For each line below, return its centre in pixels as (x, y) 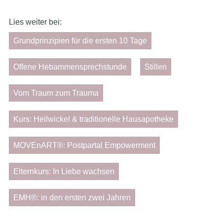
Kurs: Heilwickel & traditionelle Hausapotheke (93, 119)
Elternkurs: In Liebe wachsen (64, 171)
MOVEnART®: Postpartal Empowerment (84, 145)
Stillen (156, 67)
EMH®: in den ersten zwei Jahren (72, 197)
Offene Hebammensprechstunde (70, 67)
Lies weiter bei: (35, 22)
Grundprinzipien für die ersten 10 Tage (80, 40)
